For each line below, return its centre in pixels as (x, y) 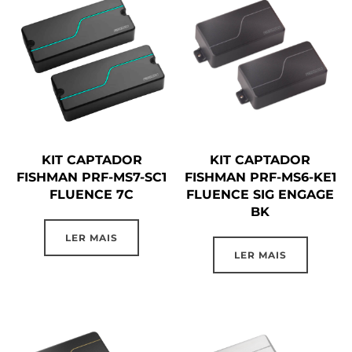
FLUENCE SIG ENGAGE (260, 195)
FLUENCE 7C (92, 195)
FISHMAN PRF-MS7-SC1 (92, 178)
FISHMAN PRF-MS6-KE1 (260, 178)
